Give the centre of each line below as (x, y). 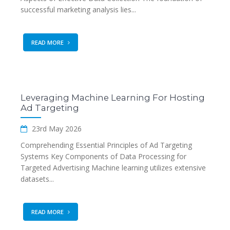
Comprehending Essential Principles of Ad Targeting (106, 145)
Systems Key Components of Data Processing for (103, 156)
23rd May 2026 (56, 129)
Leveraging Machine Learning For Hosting (113, 98)
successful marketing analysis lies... (78, 9)
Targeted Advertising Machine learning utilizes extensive (113, 168)
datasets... (37, 179)
